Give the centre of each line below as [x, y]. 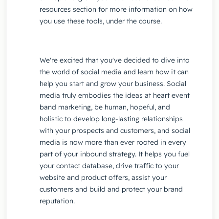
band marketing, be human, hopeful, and [105, 107]
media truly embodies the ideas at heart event [115, 95]
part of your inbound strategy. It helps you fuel [115, 154]
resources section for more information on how [116, 9]
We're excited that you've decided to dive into [115, 60]
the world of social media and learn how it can [114, 72]
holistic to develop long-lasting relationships [111, 119]
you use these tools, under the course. [102, 21]
